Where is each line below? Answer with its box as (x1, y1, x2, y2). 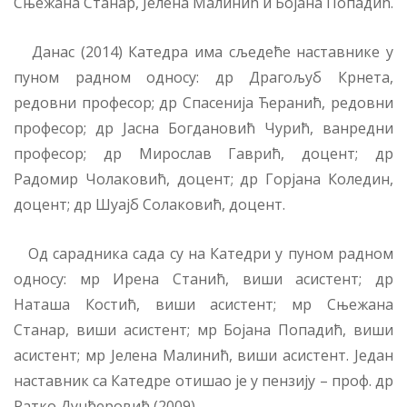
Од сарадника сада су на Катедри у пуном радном (14, 243, 393, 263)
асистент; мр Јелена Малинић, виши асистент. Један (14, 344, 393, 365)
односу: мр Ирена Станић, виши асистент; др (14, 268, 393, 289)
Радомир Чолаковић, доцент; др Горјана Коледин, (14, 168, 393, 189)
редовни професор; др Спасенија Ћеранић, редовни (14, 92, 393, 113)
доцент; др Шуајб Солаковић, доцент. (14, 194, 285, 214)
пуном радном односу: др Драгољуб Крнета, (14, 66, 393, 87)
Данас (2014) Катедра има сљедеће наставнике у (14, 41, 393, 62)
